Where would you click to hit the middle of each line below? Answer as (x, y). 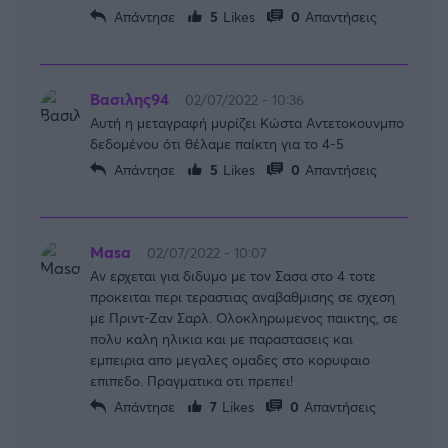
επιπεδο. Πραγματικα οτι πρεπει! (191, 380)
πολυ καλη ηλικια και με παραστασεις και (221, 338)
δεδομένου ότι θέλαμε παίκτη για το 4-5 (217, 143)
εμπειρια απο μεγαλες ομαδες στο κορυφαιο (230, 359)
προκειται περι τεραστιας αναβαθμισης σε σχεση (242, 296)
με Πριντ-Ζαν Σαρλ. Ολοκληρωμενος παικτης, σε (244, 317)
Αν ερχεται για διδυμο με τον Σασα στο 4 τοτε (233, 275)
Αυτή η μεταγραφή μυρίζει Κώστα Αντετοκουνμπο (247, 122)
